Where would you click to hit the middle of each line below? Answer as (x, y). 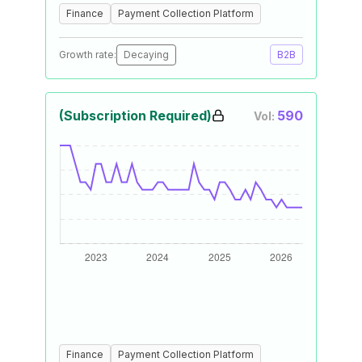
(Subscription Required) (135, 116)
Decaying (146, 55)
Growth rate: (88, 55)
